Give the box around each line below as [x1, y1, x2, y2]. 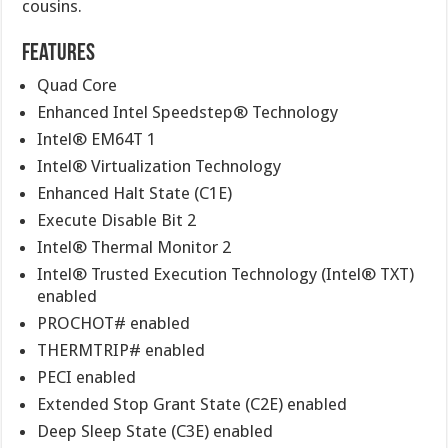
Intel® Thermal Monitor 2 [37, 237, 232, 257]
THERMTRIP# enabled [37, 340, 206, 360]
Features [22, 42, 96, 66]
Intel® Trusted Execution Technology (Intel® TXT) [37, 264, 415, 284]
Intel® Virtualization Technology [37, 156, 282, 176]
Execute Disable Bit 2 [37, 210, 197, 230]
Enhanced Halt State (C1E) [37, 183, 233, 203]
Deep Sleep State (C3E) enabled [37, 421, 274, 441]
